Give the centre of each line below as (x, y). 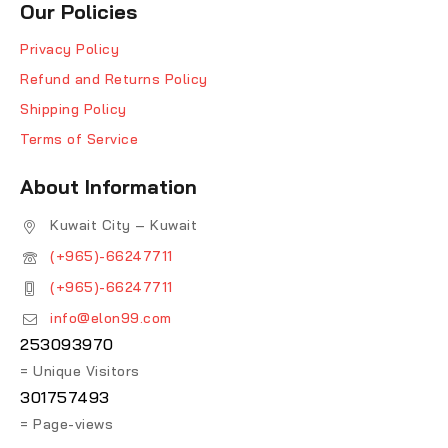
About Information (108, 187)
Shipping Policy (73, 109)
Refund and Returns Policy (114, 79)
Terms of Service (79, 139)
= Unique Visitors (80, 371)
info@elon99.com (111, 318)
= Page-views (66, 424)
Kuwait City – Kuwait (123, 225)
